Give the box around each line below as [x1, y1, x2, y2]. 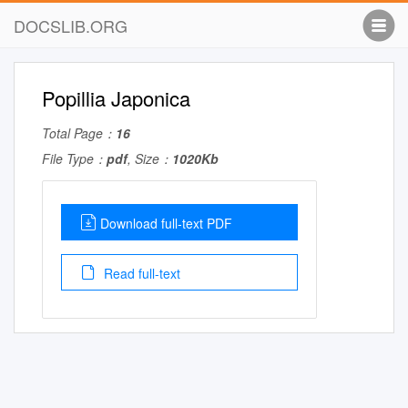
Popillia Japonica [42, 84, 190, 112]
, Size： [127, 149, 172, 168]
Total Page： [42, 124, 116, 142]
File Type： [42, 149, 107, 168]
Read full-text [100, 264, 180, 282]
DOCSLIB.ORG [14, 14, 127, 37]
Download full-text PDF [100, 214, 232, 232]
